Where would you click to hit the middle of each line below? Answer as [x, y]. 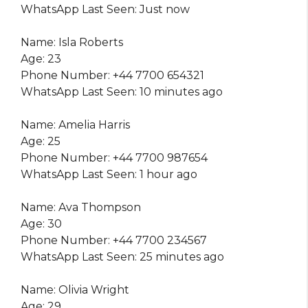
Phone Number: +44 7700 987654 [114, 158]
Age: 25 [41, 142]
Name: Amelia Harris [75, 125]
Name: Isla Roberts [72, 43]
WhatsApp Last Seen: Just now [105, 10]
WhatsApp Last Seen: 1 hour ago [109, 175]
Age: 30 [41, 224]
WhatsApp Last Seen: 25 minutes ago [122, 257]
